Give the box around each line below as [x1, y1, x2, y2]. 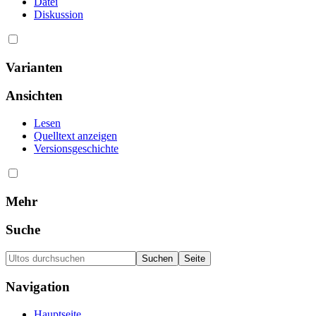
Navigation [6, 279, 70, 294]
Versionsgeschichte [34, 142, 119, 154]
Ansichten [6, 88, 63, 104]
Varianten [6, 59, 63, 75]
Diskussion [34, 8, 83, 20]
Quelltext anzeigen [34, 130, 117, 142]
